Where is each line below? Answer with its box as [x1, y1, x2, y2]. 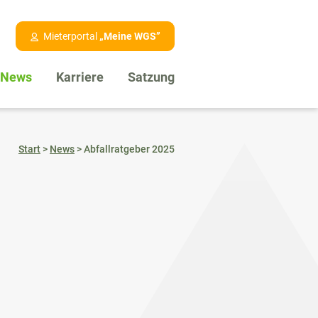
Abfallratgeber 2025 [84, 143, 175, 155]
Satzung [128, 70, 175, 85]
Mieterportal [43, 31, 99, 42]
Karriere [56, 70, 104, 85]
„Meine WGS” [99, 31, 160, 42]
